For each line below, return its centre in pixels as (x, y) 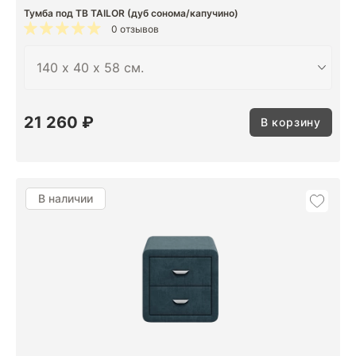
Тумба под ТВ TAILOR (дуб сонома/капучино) (131, 13)
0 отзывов (135, 29)
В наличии (66, 198)
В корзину (290, 122)
